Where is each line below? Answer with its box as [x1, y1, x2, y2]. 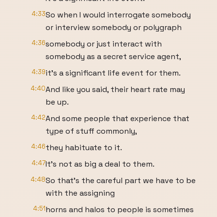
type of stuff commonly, [46, 126, 137, 136]
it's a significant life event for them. [46, 68, 181, 78]
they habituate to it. [46, 142, 122, 153]
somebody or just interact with [46, 39, 162, 49]
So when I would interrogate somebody [46, 10, 191, 20]
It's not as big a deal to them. [46, 159, 155, 169]
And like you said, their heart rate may [46, 84, 185, 94]
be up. [46, 97, 69, 107]
